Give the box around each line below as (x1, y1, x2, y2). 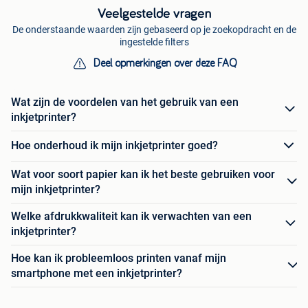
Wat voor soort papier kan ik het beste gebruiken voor (11, 167, 275, 181)
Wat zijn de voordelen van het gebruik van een (11, 95, 239, 109)
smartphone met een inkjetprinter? (11, 266, 182, 280)
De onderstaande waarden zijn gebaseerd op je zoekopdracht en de (12, 23, 296, 35)
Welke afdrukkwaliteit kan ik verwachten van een (11, 209, 252, 223)
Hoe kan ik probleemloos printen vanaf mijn (11, 251, 226, 265)
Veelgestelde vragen (97, 6, 211, 21)
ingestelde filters (119, 36, 189, 47)
